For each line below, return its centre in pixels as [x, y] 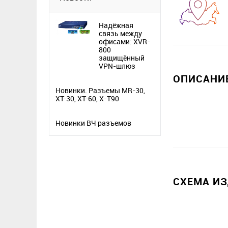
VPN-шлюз [117, 66]
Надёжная [116, 25]
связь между [121, 33]
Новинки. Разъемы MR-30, [100, 90]
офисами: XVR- [125, 41]
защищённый [122, 58]
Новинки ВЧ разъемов [93, 123]
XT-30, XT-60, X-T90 [87, 98]
